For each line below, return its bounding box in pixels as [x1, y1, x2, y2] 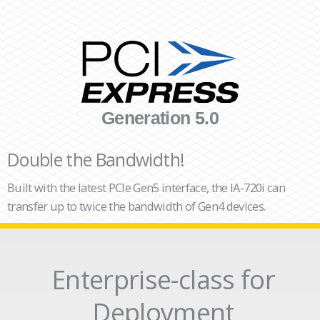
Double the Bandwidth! [7, 147, 185, 171]
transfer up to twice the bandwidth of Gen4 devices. [7, 197, 266, 214]
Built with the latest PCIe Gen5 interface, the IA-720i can [7, 179, 285, 196]
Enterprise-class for [52, 261, 275, 297]
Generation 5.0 [101, 108, 219, 128]
